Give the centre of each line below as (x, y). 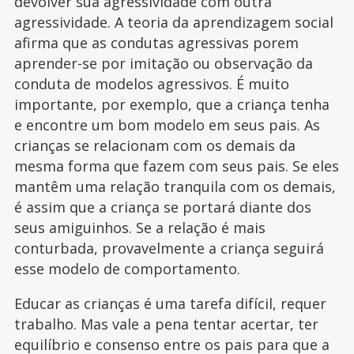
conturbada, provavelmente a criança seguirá (169, 248)
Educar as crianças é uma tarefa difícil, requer (170, 303)
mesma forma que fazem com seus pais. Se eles (176, 166)
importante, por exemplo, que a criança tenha (171, 104)
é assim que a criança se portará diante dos (162, 207)
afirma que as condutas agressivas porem (156, 43)
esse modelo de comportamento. (127, 269)
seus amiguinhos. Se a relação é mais (139, 228)
